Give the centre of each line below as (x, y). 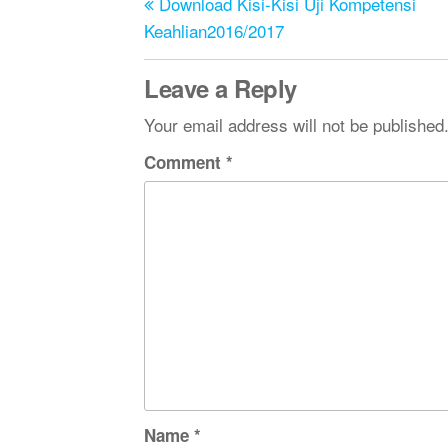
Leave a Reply (221, 88)
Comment (185, 162)
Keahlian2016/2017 (214, 30)
